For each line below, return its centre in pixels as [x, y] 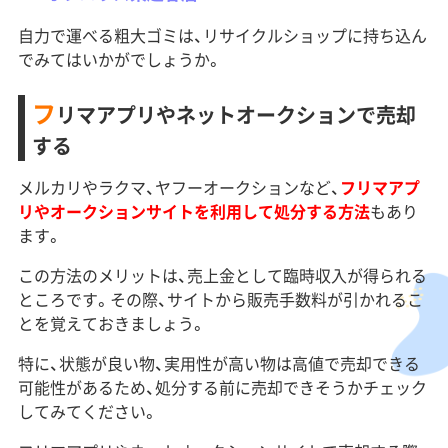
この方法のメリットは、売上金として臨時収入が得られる [222, 274]
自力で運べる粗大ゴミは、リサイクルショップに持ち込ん [222, 34]
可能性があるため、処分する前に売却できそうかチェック [222, 386]
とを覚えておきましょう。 [111, 322]
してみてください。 [87, 410]
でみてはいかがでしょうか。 [119, 58]
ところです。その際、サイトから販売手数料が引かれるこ [220, 298]
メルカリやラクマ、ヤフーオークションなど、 [178, 186]
